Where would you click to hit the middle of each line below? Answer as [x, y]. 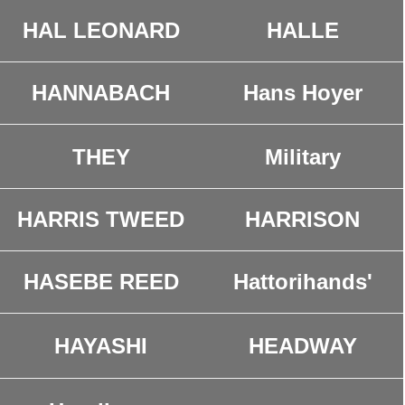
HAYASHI [101, 346]
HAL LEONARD [101, 30]
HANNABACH [101, 93]
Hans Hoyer [302, 93]
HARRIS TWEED [101, 220]
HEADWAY [302, 345]
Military [302, 157]
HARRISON [302, 220]
